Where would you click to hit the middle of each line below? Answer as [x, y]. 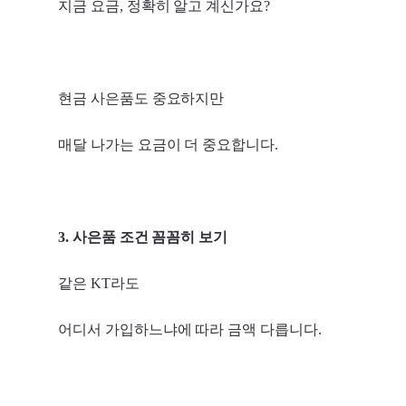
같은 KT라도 [99, 283]
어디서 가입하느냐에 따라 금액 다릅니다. [190, 329]
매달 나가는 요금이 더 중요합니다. [169, 144]
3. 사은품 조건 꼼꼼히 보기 [143, 237]
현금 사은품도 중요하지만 [141, 98]
